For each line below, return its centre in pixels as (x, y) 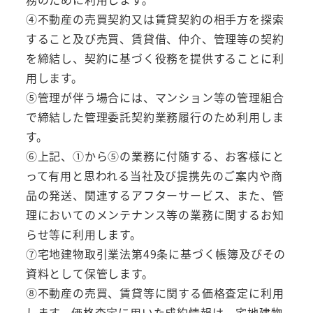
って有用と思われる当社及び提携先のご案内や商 (154, 175)
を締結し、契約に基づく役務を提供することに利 (155, 58)
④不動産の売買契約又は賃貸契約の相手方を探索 (155, 19)
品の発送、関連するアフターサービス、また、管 (155, 195)
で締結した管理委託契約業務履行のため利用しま (155, 116)
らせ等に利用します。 (83, 234)
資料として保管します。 (89, 273)
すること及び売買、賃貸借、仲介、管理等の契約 (155, 38)
